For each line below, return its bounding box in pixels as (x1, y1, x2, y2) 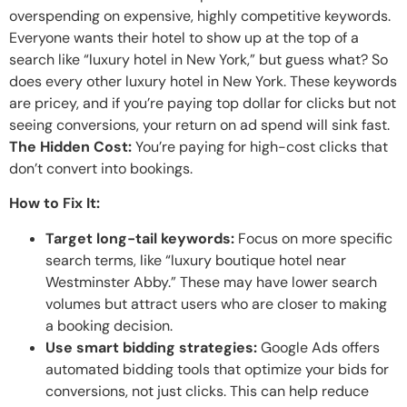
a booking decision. (45, 315, 173, 335)
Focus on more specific (234, 228, 392, 248)
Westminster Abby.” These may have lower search (45, 272, 377, 292)
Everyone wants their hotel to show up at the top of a (9, 27, 359, 47)
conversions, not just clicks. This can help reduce (45, 381, 369, 401)
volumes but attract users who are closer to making (45, 293, 387, 313)
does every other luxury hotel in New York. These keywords (9, 71, 397, 91)
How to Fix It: (9, 194, 100, 213)
